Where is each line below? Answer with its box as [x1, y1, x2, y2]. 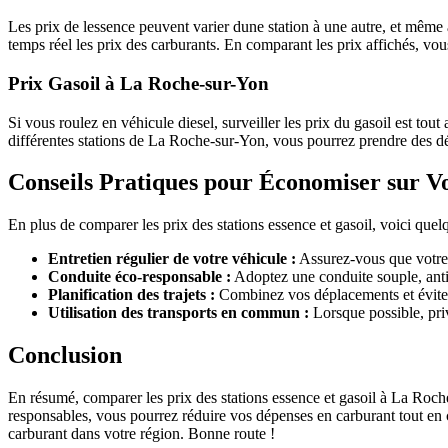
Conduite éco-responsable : [48, 268, 231, 286]
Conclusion [8, 342, 122, 369]
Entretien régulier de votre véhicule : [48, 250, 296, 268]
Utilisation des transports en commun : [48, 304, 309, 322]
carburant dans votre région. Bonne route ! [8, 425, 275, 443]
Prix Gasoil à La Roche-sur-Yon [8, 72, 269, 94]
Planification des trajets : [48, 286, 215, 304]
